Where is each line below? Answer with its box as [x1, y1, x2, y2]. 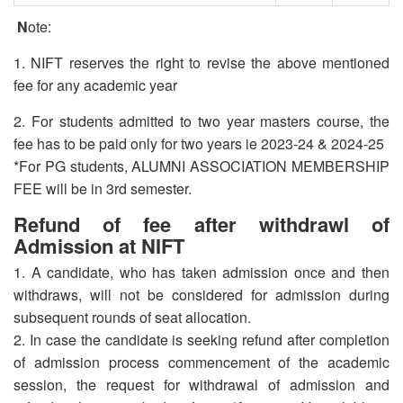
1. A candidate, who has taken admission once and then [13, 261, 390, 282]
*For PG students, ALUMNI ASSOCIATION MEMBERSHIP [13, 155, 390, 176]
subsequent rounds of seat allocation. [13, 306, 251, 327]
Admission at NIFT [13, 230, 184, 260]
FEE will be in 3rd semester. [13, 177, 192, 199]
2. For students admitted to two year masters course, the [13, 110, 390, 131]
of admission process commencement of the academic [13, 351, 390, 372]
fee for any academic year [13, 74, 181, 95]
